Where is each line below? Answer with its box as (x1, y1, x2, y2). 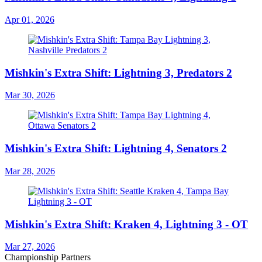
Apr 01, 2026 (5, 14, 54, 25)
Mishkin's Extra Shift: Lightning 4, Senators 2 (5, 142, 227, 155)
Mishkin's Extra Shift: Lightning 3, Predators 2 (5, 66, 232, 79)
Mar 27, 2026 (5, 242, 55, 252)
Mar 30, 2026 (5, 90, 55, 101)
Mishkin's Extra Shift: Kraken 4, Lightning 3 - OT (5, 218, 248, 230)
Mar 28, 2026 (5, 166, 55, 176)
